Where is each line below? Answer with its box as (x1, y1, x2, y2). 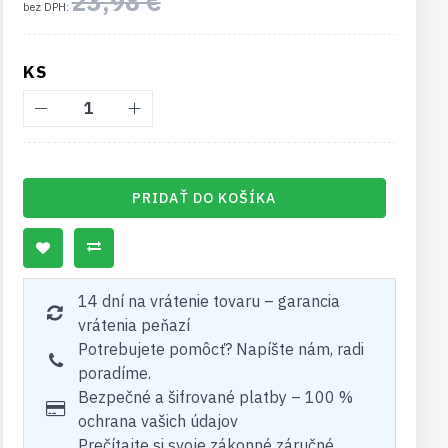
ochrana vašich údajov (77, 411, 238, 431)
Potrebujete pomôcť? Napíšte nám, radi (77, 339, 364, 359)
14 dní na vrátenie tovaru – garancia (77, 291, 340, 311)
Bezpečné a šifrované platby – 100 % (77, 387, 353, 407)
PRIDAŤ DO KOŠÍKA (132, 189, 277, 207)
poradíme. (77, 363, 151, 383)
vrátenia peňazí (77, 315, 190, 335)
